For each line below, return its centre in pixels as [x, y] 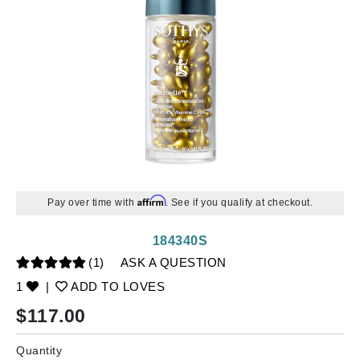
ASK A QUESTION [173, 262]
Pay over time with [92, 202]
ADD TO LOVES [116, 286]
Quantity [39, 350]
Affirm [151, 200]
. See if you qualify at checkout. [239, 202]
